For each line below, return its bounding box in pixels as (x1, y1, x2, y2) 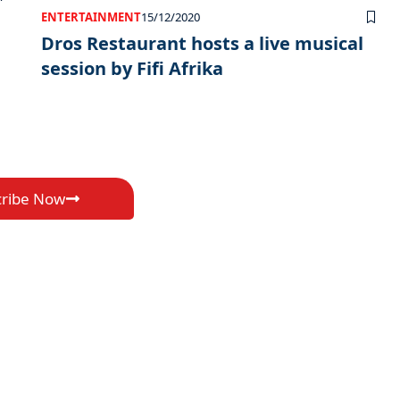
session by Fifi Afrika (41, 56, 223, 81)
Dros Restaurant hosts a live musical (41, 31, 363, 56)
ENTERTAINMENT (41, 9, 141, 26)
